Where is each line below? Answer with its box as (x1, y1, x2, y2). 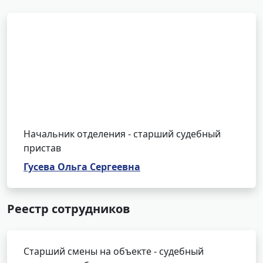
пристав (23, 141, 61, 154)
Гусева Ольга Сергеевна (23, 160, 140, 173)
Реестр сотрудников (7, 201, 130, 217)
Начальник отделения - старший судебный (23, 127, 221, 140)
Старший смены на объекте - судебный (23, 245, 204, 258)
